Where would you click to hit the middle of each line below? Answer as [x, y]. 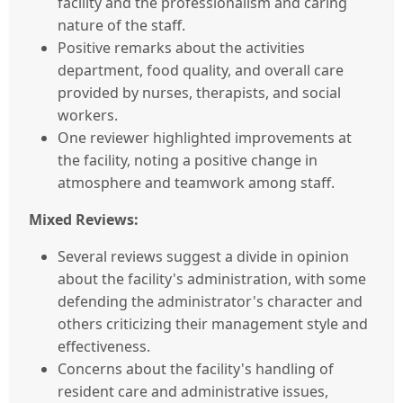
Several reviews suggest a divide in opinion [203, 256]
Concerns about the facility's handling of [196, 368]
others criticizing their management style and [213, 323]
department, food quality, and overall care [201, 70]
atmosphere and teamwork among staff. [196, 182]
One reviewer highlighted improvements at [205, 137]
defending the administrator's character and [210, 301]
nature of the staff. [121, 25]
